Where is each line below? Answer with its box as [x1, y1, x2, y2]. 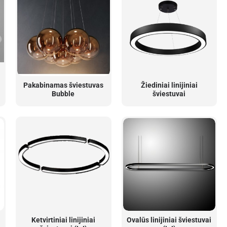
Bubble [52, 90, 75, 98]
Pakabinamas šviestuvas [23, 81, 103, 90]
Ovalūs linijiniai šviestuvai [127, 216, 212, 224]
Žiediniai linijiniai [140, 81, 198, 90]
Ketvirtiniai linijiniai [31, 216, 95, 224]
